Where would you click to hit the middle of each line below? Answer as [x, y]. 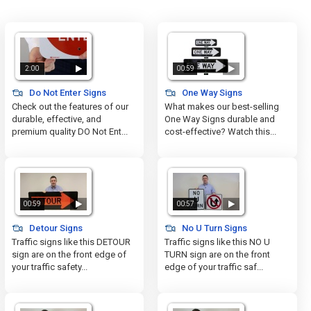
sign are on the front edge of [69, 254]
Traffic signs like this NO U [218, 242]
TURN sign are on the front [218, 254]
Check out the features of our [70, 107]
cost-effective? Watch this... [221, 132]
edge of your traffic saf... [214, 267]
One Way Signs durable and [220, 119]
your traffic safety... [49, 267]
